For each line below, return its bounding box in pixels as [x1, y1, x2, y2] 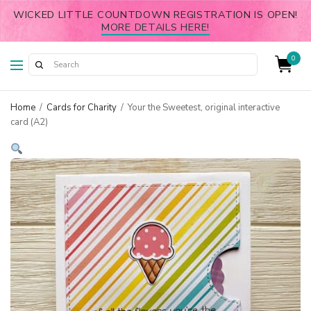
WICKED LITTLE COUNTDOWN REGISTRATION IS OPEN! [12, 8, 299, 22]
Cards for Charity [47, 101, 117, 114]
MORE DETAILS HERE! [101, 20, 210, 34]
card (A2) [10, 116, 48, 128]
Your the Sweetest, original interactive [126, 101, 280, 114]
